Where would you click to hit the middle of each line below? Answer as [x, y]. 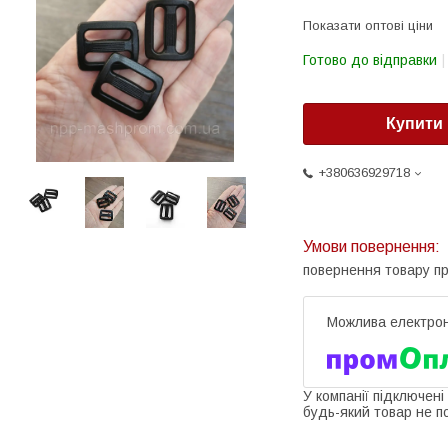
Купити [414, 124]
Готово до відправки [370, 60]
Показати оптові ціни [368, 25]
